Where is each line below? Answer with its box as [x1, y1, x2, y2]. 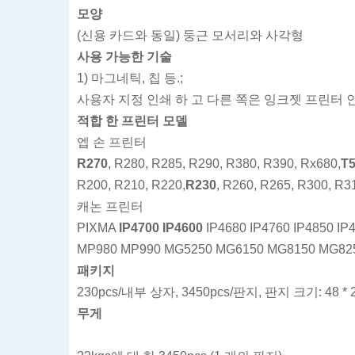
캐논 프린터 [77, 199, 143, 213]
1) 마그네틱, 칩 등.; [77, 71, 183, 85]
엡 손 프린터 [77, 135, 147, 149]
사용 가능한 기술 [77, 49, 172, 63]
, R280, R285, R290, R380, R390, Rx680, [108, 156, 341, 170]
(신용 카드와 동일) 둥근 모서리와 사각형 [77, 28, 303, 42]
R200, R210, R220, [77, 177, 185, 192]
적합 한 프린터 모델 [77, 113, 188, 128]
